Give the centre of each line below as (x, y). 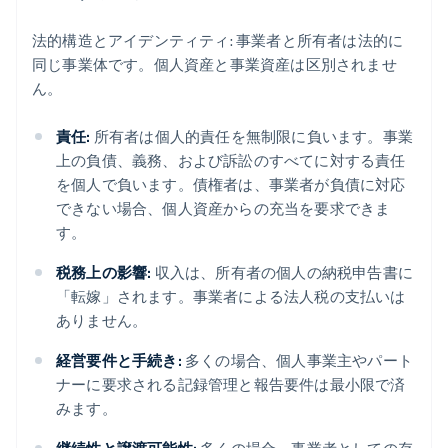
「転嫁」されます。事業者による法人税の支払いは (231, 296)
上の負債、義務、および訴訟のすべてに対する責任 (231, 160)
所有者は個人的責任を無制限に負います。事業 (252, 136)
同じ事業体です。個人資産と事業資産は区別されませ (214, 64)
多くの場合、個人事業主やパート (297, 360)
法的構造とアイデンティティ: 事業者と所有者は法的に (218, 40)
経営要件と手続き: (119, 360)
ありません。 (102, 320)
